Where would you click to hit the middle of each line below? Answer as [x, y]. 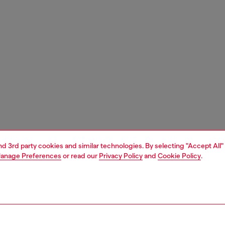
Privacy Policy [121, 156]
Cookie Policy [179, 156]
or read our [80, 156]
